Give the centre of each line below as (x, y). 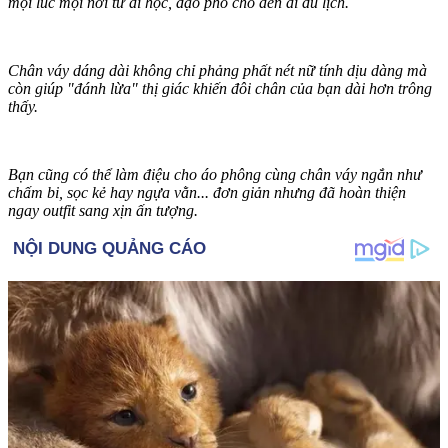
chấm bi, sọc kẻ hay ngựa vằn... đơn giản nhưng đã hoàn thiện (207, 193)
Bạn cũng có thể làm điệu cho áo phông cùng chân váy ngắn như (215, 175)
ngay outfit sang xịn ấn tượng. (103, 211)
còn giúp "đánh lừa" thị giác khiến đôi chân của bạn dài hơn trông (220, 89)
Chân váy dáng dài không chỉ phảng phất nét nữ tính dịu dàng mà (217, 71)
